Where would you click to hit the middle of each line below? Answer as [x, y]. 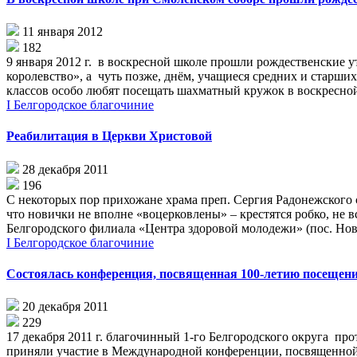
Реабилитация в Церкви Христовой [109, 136]
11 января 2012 [63, 32]
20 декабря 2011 [65, 307]
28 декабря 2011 [65, 169]
